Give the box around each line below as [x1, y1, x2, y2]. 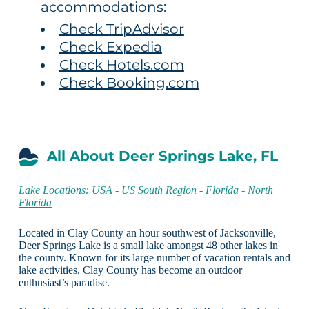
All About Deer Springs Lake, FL [46, 147, 278, 164]
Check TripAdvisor [59, 20, 184, 37]
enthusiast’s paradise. [18, 276, 110, 288]
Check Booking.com [59, 74, 199, 91]
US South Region [121, 183, 197, 196]
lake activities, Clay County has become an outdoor [18, 263, 242, 276]
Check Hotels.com [59, 56, 184, 73]
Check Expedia [59, 38, 162, 55]
